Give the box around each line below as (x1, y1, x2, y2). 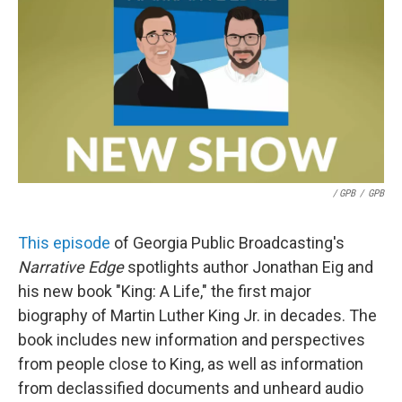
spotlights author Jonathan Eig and (124, 258, 373, 276)
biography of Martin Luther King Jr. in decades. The (18, 306, 377, 325)
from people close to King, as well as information (18, 354, 363, 373)
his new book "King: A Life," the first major (18, 282, 311, 301)
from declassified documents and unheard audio (18, 379, 363, 398)
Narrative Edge (18, 258, 124, 276)
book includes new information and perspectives (18, 330, 365, 349)
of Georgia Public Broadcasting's (110, 233, 345, 252)
